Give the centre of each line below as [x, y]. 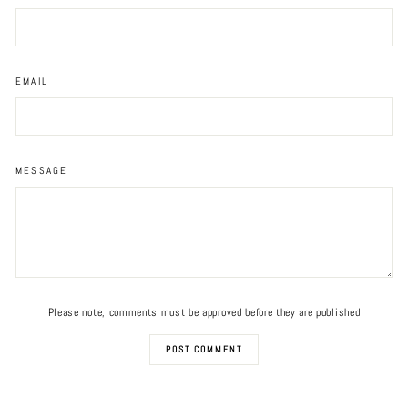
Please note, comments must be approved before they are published [204, 312]
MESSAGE [42, 170]
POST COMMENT [204, 349]
